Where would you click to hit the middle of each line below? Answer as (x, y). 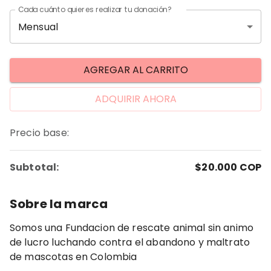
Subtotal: (34, 167)
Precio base (38, 133)
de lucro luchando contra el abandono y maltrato (130, 242)
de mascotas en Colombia (73, 257)
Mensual (38, 27)
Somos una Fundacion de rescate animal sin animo (132, 228)
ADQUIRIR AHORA (135, 99)
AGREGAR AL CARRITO (135, 70)
